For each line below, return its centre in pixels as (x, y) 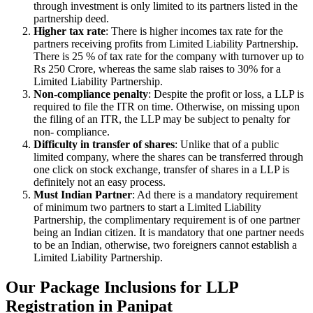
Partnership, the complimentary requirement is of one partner (167, 220)
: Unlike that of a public (227, 145)
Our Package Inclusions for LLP (122, 287)
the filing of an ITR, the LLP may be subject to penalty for (162, 119)
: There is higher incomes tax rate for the (194, 31)
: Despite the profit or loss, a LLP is (226, 94)
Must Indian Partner (83, 195)
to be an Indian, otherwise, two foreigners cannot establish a (165, 245)
